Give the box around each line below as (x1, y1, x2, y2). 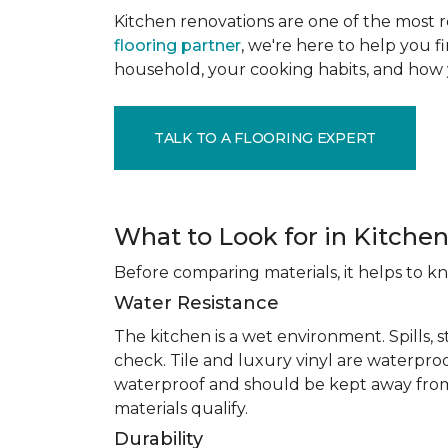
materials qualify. (114, 399, 248, 418)
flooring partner (114, 36, 241, 55)
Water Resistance (114, 292, 279, 314)
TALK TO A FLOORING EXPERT (154, 128, 376, 147)
